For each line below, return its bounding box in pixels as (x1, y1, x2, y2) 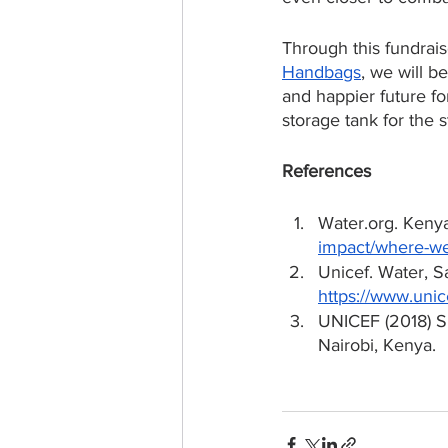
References (282, 160, 371, 181)
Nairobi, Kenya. (318, 334, 436, 355)
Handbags (282, 61, 361, 82)
